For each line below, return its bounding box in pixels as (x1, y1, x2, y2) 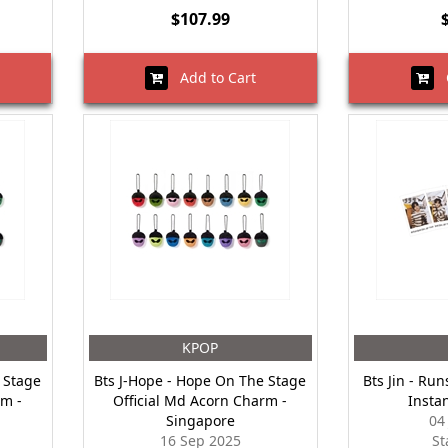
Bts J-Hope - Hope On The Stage (94, 371, 307, 390)
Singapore (165, 411, 235, 430)
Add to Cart (167, 68, 256, 87)
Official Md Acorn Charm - (113, 391, 288, 410)
